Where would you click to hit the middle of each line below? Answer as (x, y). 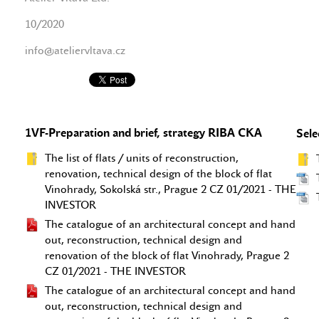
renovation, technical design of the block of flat (158, 174)
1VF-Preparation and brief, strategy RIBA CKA (143, 133)
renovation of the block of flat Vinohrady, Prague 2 (167, 256)
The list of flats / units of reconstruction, (142, 158)
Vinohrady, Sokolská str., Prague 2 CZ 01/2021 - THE (171, 189)
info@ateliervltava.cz (75, 51)
